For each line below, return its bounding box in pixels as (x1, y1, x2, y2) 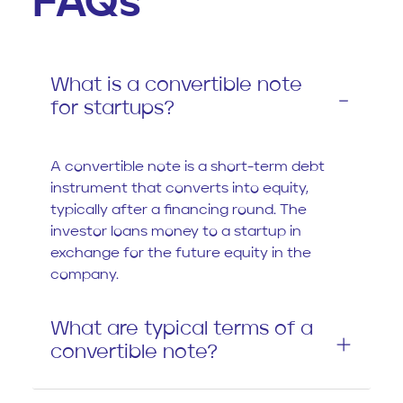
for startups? (50, 98, 175, 119)
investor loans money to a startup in (50, 224, 301, 239)
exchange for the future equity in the (50, 246, 311, 261)
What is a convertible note (50, 75, 302, 95)
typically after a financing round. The (50, 202, 307, 218)
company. (50, 267, 119, 282)
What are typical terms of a (50, 318, 313, 339)
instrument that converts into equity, (50, 181, 309, 196)
